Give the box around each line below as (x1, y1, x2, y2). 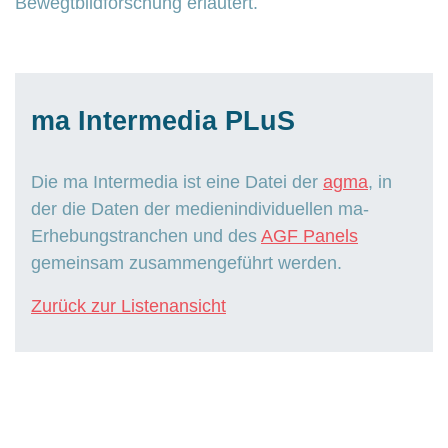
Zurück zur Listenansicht (31, 295, 226, 316)
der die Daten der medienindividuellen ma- (31, 198, 369, 219)
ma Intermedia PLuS (31, 105, 295, 136)
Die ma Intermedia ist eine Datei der (31, 171, 323, 192)
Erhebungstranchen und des (31, 225, 261, 246)
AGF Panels (261, 225, 358, 246)
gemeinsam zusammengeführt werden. (31, 252, 342, 273)
